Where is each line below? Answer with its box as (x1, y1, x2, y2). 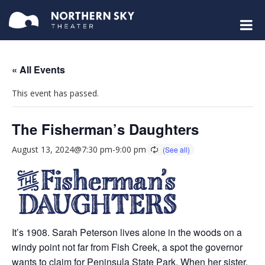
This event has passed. (12, 88, 99, 99)
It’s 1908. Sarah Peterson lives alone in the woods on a (12, 225, 242, 240)
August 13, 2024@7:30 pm (12, 144, 112, 156)
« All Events (12, 63, 65, 77)
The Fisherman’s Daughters (12, 119, 199, 140)
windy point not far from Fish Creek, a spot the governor (12, 240, 243, 254)
